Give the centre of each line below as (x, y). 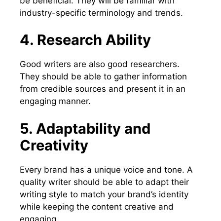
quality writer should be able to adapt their (104, 182)
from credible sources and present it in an (103, 89)
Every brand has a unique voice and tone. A (106, 169)
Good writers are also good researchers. (100, 64)
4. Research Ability (85, 40)
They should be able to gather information (103, 77)
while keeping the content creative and (97, 206)
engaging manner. (55, 101)
